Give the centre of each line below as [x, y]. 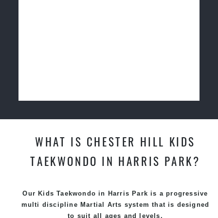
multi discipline [51, 204]
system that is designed [166, 204]
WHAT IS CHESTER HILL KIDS [115, 141]
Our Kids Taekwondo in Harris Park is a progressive [115, 193]
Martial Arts [101, 204]
